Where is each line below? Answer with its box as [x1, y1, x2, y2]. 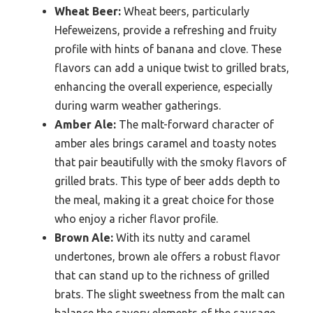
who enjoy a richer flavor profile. [54, 212, 218, 225]
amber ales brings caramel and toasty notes [54, 136, 277, 150]
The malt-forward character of [116, 117, 274, 131]
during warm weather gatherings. [54, 99, 221, 112]
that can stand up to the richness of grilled [54, 268, 270, 282]
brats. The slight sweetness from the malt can [54, 287, 285, 300]
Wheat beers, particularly [121, 4, 249, 17]
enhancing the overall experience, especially [54, 80, 272, 93]
